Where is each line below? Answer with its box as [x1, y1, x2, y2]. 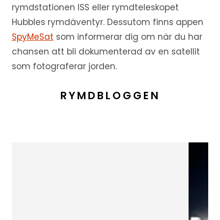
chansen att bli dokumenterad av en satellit [11, 45, 200, 57]
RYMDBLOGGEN [60, 88, 160, 103]
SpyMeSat [11, 30, 54, 43]
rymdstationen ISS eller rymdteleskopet [11, 1, 179, 13]
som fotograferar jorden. [11, 60, 117, 72]
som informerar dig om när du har [53, 30, 202, 43]
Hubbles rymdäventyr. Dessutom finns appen [11, 16, 203, 28]
